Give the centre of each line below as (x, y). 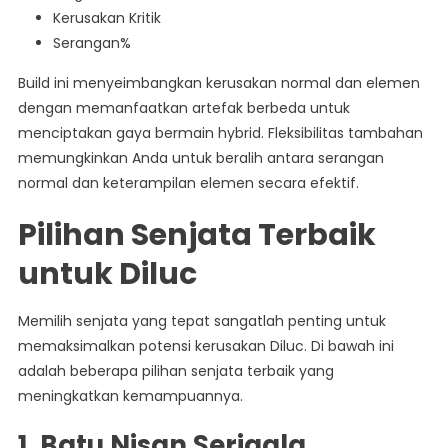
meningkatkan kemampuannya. (130, 396)
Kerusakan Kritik (106, 18)
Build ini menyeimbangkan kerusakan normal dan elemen (218, 83)
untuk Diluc (107, 274)
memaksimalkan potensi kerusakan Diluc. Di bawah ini (205, 346)
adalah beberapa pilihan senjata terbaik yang (175, 371)
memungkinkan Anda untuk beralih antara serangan (200, 158)
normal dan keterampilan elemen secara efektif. (188, 183)
